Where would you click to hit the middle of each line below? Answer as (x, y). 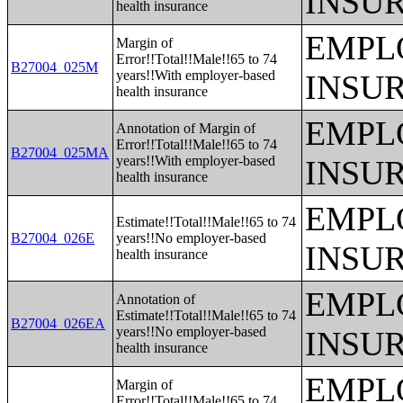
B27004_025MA (60, 152)
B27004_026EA (58, 323)
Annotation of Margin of (186, 128)
